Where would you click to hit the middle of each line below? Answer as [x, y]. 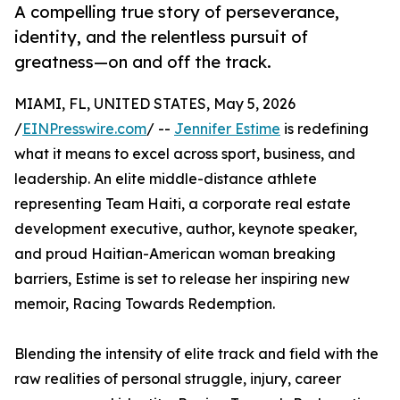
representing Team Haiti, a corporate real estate [183, 204]
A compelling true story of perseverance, [177, 12]
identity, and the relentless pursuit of [161, 37]
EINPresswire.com [84, 129]
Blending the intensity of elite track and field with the [196, 354]
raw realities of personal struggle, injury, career [178, 379]
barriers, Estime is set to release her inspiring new [182, 279]
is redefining [325, 129]
